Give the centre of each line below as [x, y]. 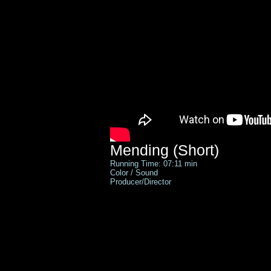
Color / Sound [135, 173]
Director [158, 182]
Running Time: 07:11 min [154, 164]
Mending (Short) [165, 150]
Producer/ [127, 182]
